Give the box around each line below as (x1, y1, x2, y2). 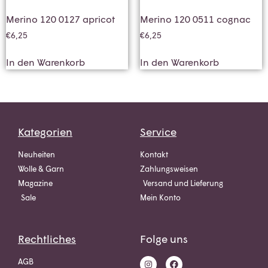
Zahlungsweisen (140, 164, 198, 174)
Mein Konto (140, 193, 181, 203)
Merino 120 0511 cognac (140, 13, 251, 25)
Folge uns (140, 232, 188, 246)
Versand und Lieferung (143, 178, 223, 188)
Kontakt (140, 150, 168, 160)
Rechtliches (18, 232, 76, 246)
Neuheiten (18, 150, 55, 160)
